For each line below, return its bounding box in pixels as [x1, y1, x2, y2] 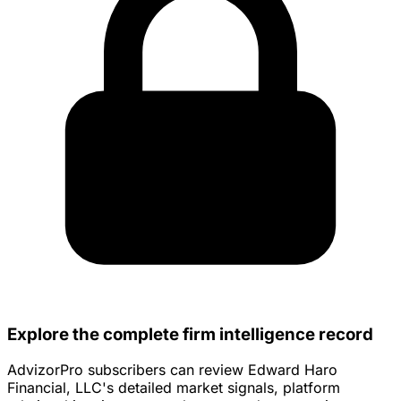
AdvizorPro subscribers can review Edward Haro [7, 361, 337, 380]
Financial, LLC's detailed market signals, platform [7, 379, 340, 397]
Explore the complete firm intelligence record [7, 323, 373, 345]
